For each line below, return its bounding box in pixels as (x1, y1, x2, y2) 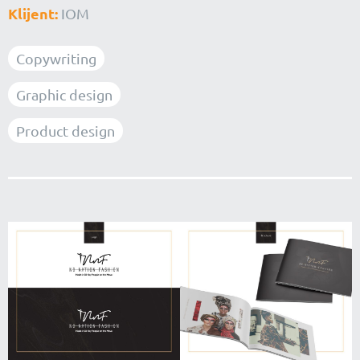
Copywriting (16, 50, 96, 67)
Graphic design (16, 86, 112, 104)
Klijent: (8, 4, 61, 23)
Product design (16, 122, 115, 140)
